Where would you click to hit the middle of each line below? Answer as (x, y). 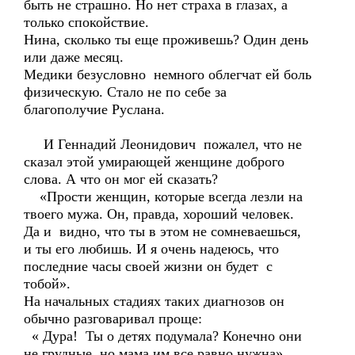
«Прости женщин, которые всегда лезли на (163, 197)
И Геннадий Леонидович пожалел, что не (163, 144)
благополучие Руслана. (94, 109)
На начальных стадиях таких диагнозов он (154, 301)
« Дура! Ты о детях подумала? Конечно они (163, 336)
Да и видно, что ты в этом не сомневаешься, (162, 231)
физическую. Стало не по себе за (125, 92)
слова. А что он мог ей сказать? (121, 179)
